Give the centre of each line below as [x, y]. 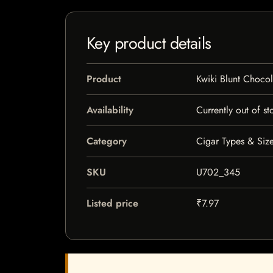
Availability [110, 110]
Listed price [112, 203]
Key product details [149, 43]
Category [107, 141]
